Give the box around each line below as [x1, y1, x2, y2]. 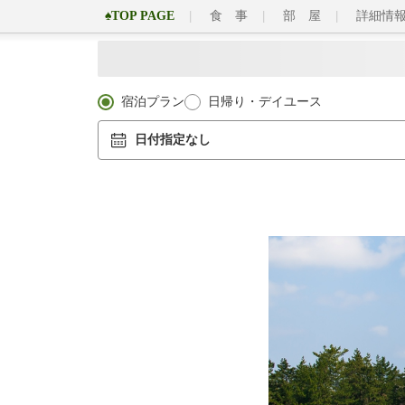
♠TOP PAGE [105, 9, 174, 23]
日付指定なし [135, 133, 211, 146]
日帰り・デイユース [208, 95, 322, 108]
